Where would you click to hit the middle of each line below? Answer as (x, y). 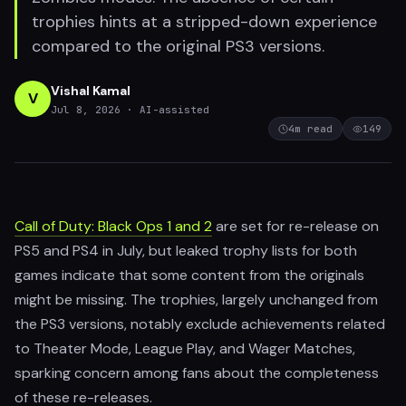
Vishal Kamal (91, 90)
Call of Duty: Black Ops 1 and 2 (113, 226)
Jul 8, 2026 (86, 109)
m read (314, 129)
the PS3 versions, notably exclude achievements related (200, 324)
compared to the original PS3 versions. (178, 46)
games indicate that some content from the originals (189, 275)
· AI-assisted (168, 109)
